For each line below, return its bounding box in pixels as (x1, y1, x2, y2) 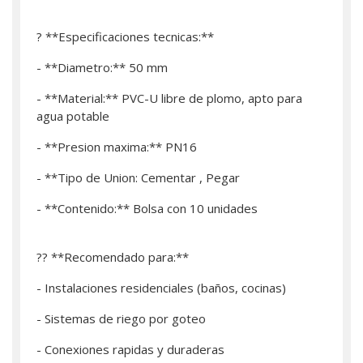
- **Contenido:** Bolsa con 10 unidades (36, 200, 258, 216)
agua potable (36, 108, 109, 124)
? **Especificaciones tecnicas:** (36, 28, 214, 45)
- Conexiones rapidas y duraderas (36, 341, 224, 357)
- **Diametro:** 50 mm (36, 59, 168, 75)
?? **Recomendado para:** (36, 249, 189, 265)
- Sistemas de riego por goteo (36, 310, 206, 327)
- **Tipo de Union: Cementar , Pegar (36, 169, 240, 186)
